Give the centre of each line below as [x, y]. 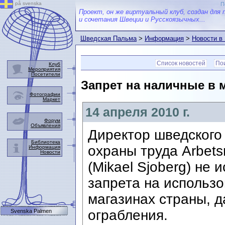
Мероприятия [44, 69]
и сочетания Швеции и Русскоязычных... [142, 19]
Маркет [51, 99]
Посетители [46, 74]
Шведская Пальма [108, 38]
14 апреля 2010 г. [138, 112]
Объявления [45, 125]
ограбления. [128, 215]
